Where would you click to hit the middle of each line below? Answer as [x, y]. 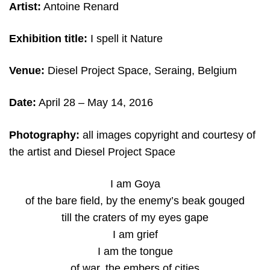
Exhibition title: [50, 39]
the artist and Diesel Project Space [92, 152]
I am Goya [135, 184]
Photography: [44, 135]
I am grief [135, 234]
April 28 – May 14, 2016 [95, 103]
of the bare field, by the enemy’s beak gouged [135, 200]
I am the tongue [135, 251]
